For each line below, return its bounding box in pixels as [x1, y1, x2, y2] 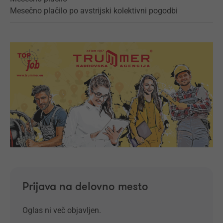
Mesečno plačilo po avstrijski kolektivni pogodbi [10, 6, 178, 15]
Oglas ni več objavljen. [22, 205, 101, 215]
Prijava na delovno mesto [22, 179, 148, 194]
